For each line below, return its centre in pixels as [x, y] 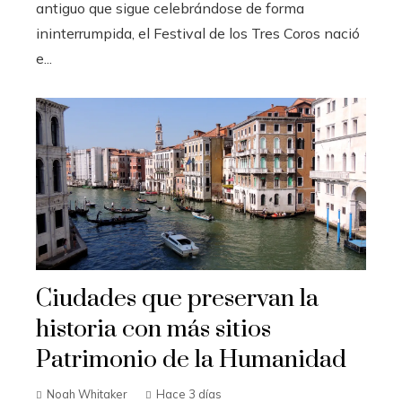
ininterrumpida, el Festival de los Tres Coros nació [198, 33]
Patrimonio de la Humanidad [191, 360]
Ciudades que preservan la [177, 299]
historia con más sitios [153, 329]
